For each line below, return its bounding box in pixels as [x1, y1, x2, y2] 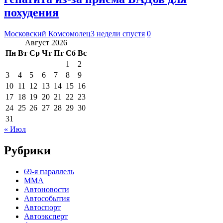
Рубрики [4, 143, 51, 157]
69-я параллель [24, 167, 74, 176]
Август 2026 [25, 38, 67, 47]
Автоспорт [24, 203, 61, 212]
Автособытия [24, 194, 70, 203]
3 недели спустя [91, 29, 145, 38]
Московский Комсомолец [4, 29, 91, 38]
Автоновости [24, 185, 69, 194]
